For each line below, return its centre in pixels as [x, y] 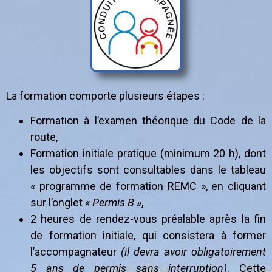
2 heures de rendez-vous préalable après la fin [148, 219]
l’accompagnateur [76, 251]
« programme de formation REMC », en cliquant [148, 186]
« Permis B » [113, 202]
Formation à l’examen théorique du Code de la [148, 120]
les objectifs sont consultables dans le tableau [148, 169]
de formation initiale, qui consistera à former [148, 235]
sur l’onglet [58, 202]
